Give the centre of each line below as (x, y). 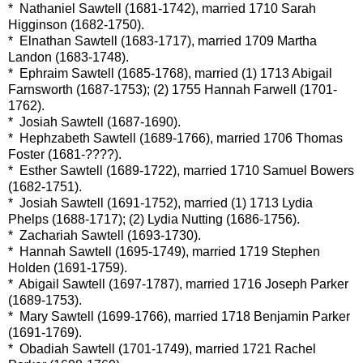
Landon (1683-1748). (68, 58)
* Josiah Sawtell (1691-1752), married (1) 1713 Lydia (160, 203)
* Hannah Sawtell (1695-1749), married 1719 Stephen (164, 252)
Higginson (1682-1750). (76, 25)
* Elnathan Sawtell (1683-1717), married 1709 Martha (162, 41)
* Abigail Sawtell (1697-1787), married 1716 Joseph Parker (178, 284)
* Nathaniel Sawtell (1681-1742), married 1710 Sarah (162, 9)
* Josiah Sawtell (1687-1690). (94, 122)
